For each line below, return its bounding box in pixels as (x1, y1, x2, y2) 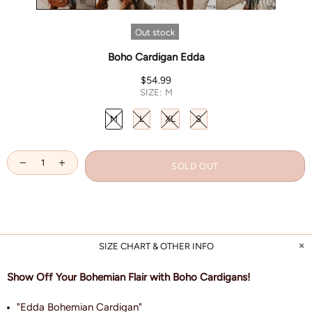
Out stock (135, 27, 175, 38)
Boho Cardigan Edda (107, 51, 205, 64)
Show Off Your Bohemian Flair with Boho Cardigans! (7, 271, 250, 284)
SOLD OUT (171, 160, 219, 171)
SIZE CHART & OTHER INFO (98, 241, 214, 252)
